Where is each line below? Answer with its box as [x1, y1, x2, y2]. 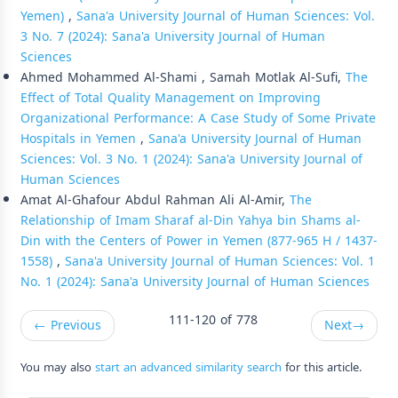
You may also [20, 355, 95, 378]
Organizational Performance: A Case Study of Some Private [20, 106, 376, 131]
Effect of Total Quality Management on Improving [20, 85, 321, 110]
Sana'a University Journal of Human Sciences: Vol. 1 [65, 249, 375, 274]
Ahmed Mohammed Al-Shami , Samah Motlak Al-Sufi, [20, 65, 346, 90]
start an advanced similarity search [95, 355, 282, 378]
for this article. [282, 355, 362, 378]
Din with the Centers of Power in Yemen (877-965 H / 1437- [20, 228, 378, 253]
